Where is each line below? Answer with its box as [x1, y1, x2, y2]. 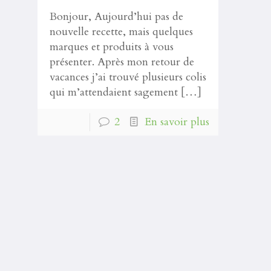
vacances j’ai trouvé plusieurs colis [49, 70, 206, 85]
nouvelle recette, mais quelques [49, 24, 193, 39]
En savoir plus [144, 114, 209, 129]
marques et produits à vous [49, 39, 174, 54]
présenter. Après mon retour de [49, 54, 194, 70]
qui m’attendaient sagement [49, 85, 178, 100]
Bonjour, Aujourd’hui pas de [49, 9, 183, 24]
